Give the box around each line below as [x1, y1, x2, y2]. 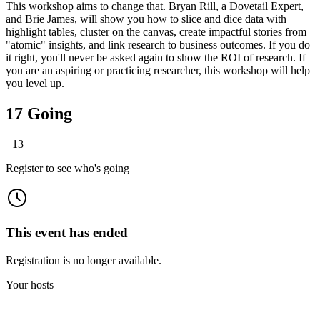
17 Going [6, 104, 72, 123]
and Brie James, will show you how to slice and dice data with [6, 12, 286, 25]
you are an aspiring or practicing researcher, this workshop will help [6, 64, 310, 76]
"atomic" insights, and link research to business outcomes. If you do [6, 38, 310, 51]
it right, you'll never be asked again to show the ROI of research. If [6, 51, 306, 64]
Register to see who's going [6, 161, 129, 174]
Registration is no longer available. [6, 254, 161, 266]
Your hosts [6, 278, 54, 291]
